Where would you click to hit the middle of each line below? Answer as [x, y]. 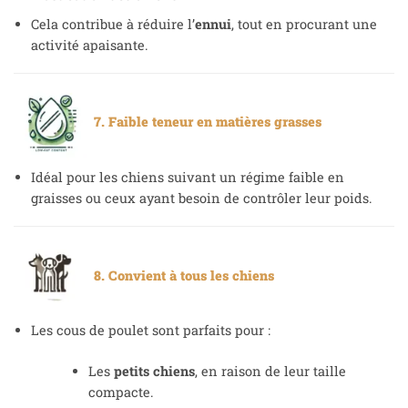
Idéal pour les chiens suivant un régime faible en [187, 177]
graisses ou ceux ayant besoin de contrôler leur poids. [201, 198]
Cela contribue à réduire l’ [112, 24]
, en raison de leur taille [270, 371]
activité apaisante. [89, 45]
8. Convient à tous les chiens [180, 275]
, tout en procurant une [304, 24]
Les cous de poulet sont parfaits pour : [150, 330]
